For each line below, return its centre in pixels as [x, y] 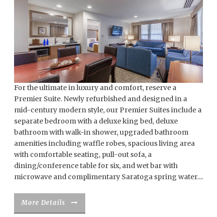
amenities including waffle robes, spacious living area [104, 143]
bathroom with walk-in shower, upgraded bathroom [101, 132]
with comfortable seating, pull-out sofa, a [83, 154]
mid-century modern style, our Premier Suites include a [108, 110]
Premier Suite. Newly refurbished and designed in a [101, 99]
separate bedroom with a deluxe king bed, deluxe [96, 121]
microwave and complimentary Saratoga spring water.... [108, 177]
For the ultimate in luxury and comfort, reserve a [95, 87]
